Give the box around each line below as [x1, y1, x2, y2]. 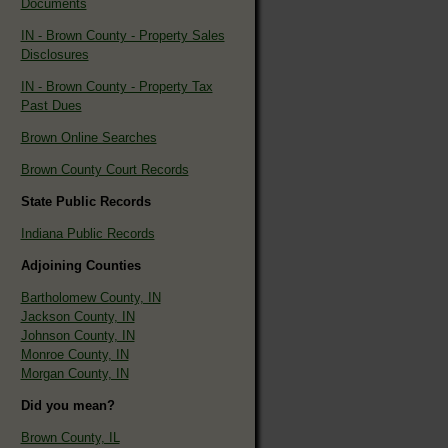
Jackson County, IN [20, 308, 135, 324]
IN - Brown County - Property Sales [20, 27, 225, 43]
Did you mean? [20, 397, 115, 413]
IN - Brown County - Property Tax [20, 78, 213, 94]
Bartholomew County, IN [20, 289, 161, 305]
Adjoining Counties [20, 257, 141, 273]
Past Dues [20, 97, 82, 113]
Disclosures [20, 46, 89, 62]
